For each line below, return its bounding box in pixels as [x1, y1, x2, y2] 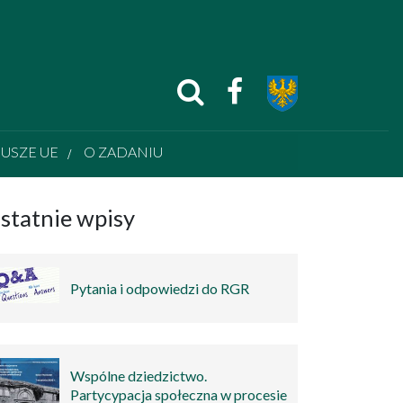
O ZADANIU [83, 143, 163, 161]
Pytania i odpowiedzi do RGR [70, 280, 250, 298]
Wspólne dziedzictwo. [70, 367, 208, 385]
